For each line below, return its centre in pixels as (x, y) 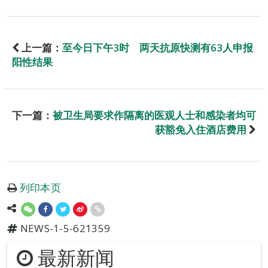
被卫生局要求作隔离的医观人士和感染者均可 (154, 115)
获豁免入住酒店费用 (201, 130)
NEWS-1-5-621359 (64, 228)
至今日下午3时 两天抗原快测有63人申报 (158, 48)
